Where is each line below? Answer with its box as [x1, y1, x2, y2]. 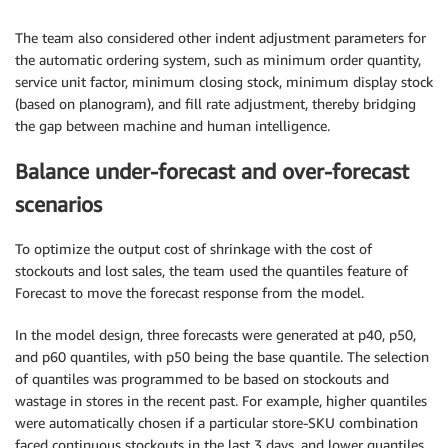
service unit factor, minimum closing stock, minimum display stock [15, 73, 433, 91]
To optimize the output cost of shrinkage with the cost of [15, 239, 372, 257]
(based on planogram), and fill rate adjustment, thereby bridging [15, 95, 416, 113]
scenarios [15, 191, 102, 217]
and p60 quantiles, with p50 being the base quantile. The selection [15, 347, 429, 365]
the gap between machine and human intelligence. [15, 117, 330, 135]
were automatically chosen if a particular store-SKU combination [15, 413, 418, 431]
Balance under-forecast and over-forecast [15, 158, 409, 184]
